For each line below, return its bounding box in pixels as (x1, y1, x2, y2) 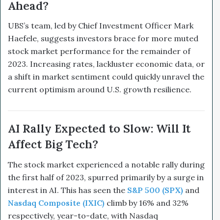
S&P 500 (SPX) (127, 185, 183, 195)
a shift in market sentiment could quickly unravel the (8, 72, 204, 82)
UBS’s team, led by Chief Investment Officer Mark (8, 21, 193, 31)
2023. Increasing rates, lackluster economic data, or (8, 59, 205, 69)
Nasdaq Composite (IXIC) (8, 197, 105, 208)
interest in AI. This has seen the (8, 185, 127, 195)
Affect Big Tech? (8, 137, 98, 152)
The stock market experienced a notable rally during (8, 159, 205, 169)
